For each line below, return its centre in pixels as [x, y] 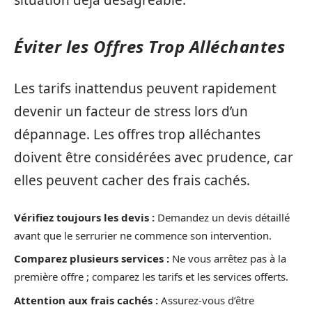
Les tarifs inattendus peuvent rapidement [145, 89]
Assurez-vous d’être [206, 300]
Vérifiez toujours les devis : [84, 217]
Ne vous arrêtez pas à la [228, 259]
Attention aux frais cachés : [86, 300]
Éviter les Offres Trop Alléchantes [149, 46]
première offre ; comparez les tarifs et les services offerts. [151, 277]
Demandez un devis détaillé [222, 217]
